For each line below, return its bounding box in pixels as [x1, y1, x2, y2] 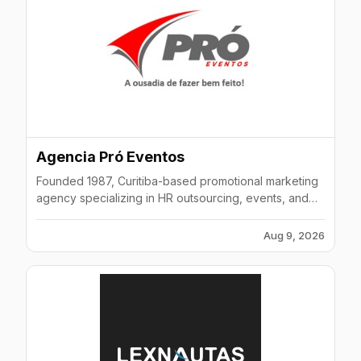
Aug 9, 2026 [263, 229, 325, 242]
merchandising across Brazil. [36, 208, 187, 222]
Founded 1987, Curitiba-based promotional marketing [36, 174, 318, 188]
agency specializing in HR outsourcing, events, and [36, 191, 309, 205]
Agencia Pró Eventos [36, 148, 185, 165]
